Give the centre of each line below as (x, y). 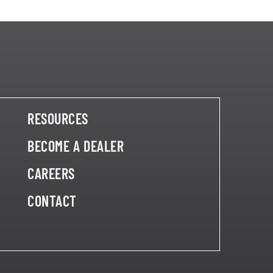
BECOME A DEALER (76, 146)
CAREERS (51, 173)
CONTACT (52, 201)
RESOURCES (58, 119)
